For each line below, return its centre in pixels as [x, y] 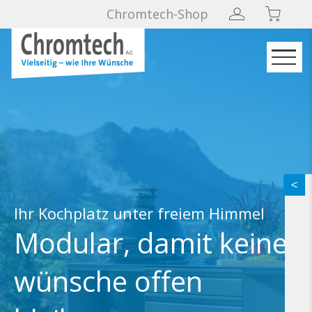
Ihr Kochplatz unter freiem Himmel [139, 213]
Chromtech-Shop [158, 14]
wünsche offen [108, 281]
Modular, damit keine [151, 243]
